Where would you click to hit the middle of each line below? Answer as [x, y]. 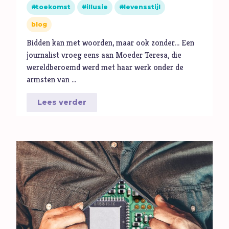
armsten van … [52, 80]
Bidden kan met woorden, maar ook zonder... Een [111, 43]
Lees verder [62, 102]
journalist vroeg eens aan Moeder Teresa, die [104, 55]
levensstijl [142, 7]
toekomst [53, 7]
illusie [97, 7]
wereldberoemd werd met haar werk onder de [105, 67]
